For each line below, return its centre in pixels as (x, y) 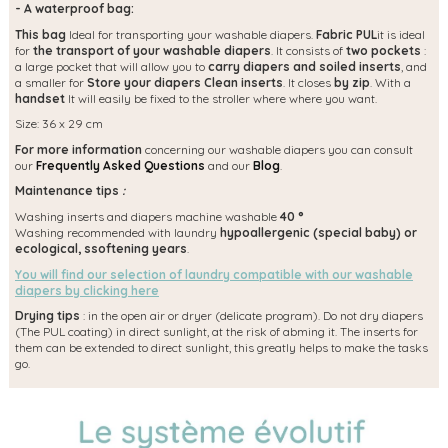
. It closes (308, 82)
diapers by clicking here (87, 290)
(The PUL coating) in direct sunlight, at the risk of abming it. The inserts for (216, 332)
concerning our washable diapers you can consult (277, 149)
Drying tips (47, 316)
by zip (352, 82)
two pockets (383, 50)
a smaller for (51, 82)
